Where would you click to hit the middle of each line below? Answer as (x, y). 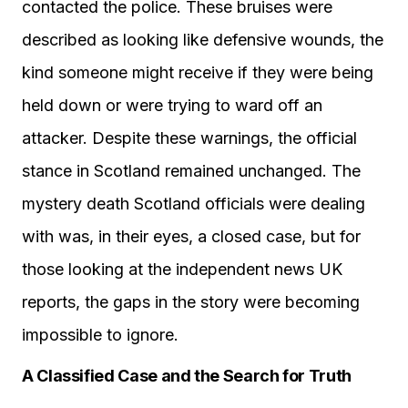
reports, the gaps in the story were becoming (191, 302)
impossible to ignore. (100, 335)
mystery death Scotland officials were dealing (194, 204)
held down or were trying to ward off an (172, 105)
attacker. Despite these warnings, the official (189, 138)
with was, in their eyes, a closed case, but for (191, 236)
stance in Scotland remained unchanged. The (191, 171)
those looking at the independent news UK (182, 269)
